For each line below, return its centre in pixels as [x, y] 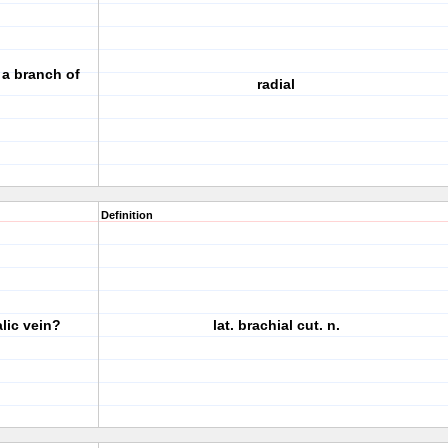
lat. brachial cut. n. [276, 325]
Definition [127, 215]
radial [276, 84]
